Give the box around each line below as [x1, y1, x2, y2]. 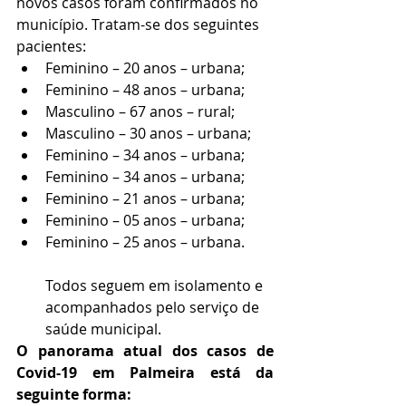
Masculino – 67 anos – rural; [45, 101, 238, 121]
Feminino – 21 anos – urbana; [45, 188, 248, 208]
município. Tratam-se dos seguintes [16, 14, 263, 34]
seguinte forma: [16, 384, 131, 404]
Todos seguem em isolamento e [45, 275, 266, 295]
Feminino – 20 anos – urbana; [45, 58, 248, 78]
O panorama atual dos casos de [16, 341, 274, 361]
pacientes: [16, 36, 90, 56]
